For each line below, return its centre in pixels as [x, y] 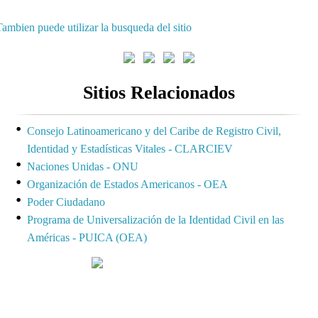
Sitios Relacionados [159, 92]
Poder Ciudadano [66, 202]
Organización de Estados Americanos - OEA [127, 184]
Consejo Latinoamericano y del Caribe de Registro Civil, [154, 131]
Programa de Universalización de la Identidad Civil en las [155, 219]
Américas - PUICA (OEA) [87, 237]
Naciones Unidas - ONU [83, 166]
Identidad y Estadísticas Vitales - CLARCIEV [130, 148]
